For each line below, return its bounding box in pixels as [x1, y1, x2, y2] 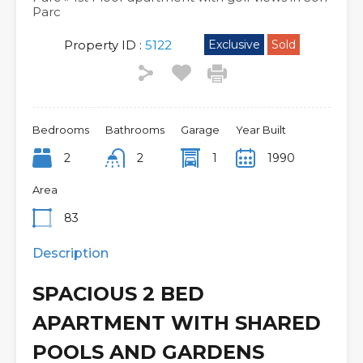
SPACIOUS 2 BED [32, 282, 204, 305]
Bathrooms [105, 123, 164, 136]
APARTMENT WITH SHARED [32, 311, 321, 335]
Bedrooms [32, 123, 89, 136]
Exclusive [207, 37, 260, 52]
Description [32, 246, 109, 261]
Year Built [236, 123, 286, 136]
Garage [181, 123, 220, 136]
